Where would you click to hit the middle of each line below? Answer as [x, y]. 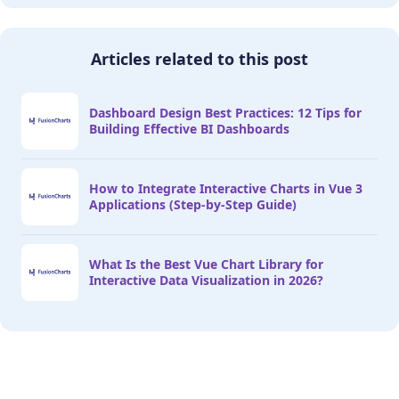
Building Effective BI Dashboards [189, 128]
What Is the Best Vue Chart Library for [206, 264]
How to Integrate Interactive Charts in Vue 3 [226, 188]
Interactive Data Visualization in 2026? [206, 280]
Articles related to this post [199, 58]
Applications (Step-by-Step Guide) [193, 204]
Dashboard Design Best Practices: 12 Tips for [225, 112]
